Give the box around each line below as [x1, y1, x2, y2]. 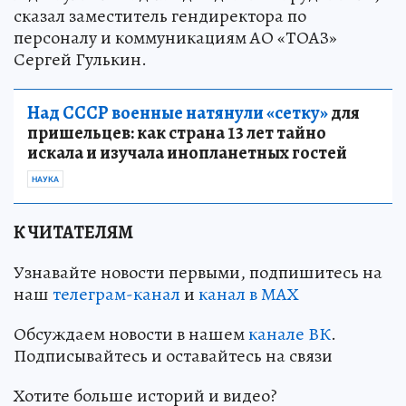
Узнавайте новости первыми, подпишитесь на [14, 259, 382, 285]
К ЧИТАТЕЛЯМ [14, 219, 133, 245]
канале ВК [248, 321, 331, 346]
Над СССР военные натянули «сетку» [27, 100, 328, 125]
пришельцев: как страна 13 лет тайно [27, 120, 326, 145]
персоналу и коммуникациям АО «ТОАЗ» [14, 24, 337, 50]
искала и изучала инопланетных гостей [27, 140, 347, 165]
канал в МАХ [198, 281, 299, 306]
